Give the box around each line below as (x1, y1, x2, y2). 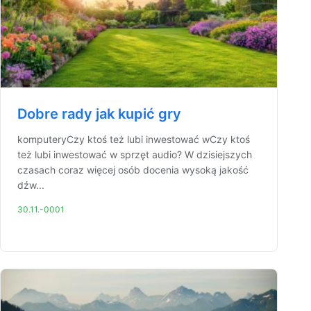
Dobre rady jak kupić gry (17, 106, 181, 122)
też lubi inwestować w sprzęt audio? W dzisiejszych (17, 149, 252, 160)
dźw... (17, 179, 44, 191)
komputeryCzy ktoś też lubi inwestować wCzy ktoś (17, 133, 250, 145)
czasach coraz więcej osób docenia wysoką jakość (17, 164, 249, 176)
